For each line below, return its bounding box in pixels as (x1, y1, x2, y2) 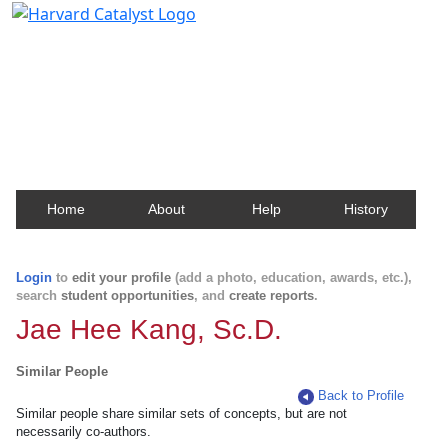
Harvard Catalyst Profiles (24, 31, 253, 59)
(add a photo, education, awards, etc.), (171, 270, 412, 285)
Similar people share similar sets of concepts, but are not (16, 406, 347, 421)
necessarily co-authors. (16, 424, 151, 439)
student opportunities (61, 288, 194, 303)
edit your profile (72, 270, 171, 285)
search (16, 288, 61, 303)
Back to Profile (318, 388, 405, 403)
